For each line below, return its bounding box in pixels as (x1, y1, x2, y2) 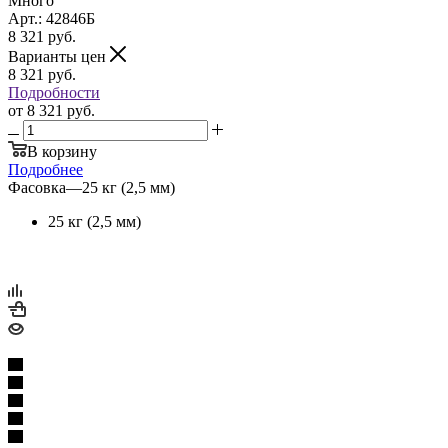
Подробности (8, 83, 100, 101)
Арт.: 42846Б (8, 9, 95, 27)
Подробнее (8, 160, 83, 178)
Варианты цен (8, 47, 110, 65)
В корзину (27, 142, 97, 160)
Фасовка (8, 178, 66, 196)
